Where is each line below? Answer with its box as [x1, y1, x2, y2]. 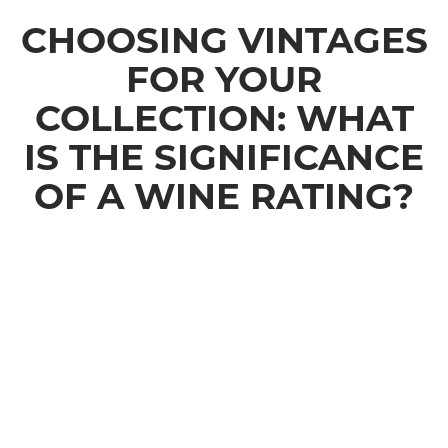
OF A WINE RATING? [34, 174, 414, 219]
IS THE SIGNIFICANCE [24, 135, 424, 180]
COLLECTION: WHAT [34, 96, 414, 141]
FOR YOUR [126, 57, 322, 102]
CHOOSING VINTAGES [20, 18, 428, 63]
